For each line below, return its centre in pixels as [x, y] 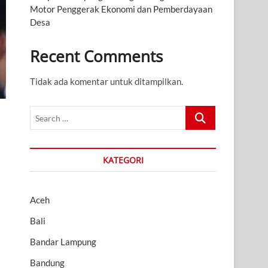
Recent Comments [96, 57]
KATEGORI [123, 160]
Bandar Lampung [63, 242]
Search [199, 112]
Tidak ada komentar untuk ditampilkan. [106, 82]
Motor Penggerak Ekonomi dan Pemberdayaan [121, 9]
